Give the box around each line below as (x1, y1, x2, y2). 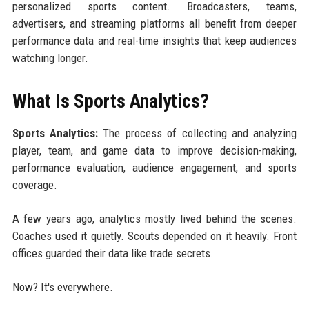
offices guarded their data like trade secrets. (12, 246, 214, 260)
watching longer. (12, 50, 88, 65)
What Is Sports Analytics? (12, 89, 209, 112)
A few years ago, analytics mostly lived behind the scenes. (12, 211, 297, 226)
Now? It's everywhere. (12, 279, 113, 294)
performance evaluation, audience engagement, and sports (12, 160, 297, 175)
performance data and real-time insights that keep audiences (12, 33, 297, 48)
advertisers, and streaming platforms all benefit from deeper (12, 16, 297, 30)
